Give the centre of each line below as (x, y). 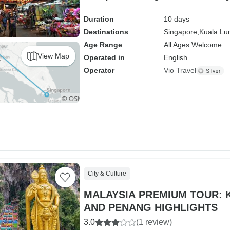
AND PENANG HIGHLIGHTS (150, 207)
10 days (176, 19)
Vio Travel (180, 70)
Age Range (103, 45)
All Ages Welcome (193, 45)
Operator (99, 70)
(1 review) (154, 222)
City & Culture (107, 174)
